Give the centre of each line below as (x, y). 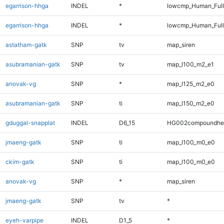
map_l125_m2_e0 (190, 83)
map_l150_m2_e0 (190, 103)
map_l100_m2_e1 (190, 64)
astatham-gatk (26, 44)
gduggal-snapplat (30, 122)
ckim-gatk (20, 161)
